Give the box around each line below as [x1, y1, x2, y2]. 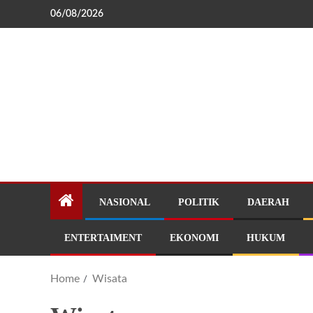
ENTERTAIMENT [64, 233, 142, 243]
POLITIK [178, 197, 219, 208]
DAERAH [247, 197, 289, 208]
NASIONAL [99, 197, 150, 208]
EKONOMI [170, 233, 219, 243]
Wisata [92, 273, 127, 284]
